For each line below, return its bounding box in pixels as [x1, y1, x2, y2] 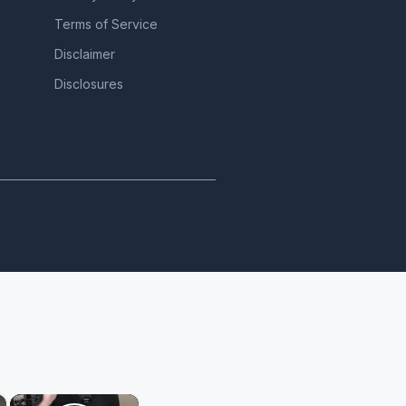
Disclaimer [53, 46, 115, 62]
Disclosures [53, 76, 123, 92]
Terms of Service [53, 16, 158, 32]
